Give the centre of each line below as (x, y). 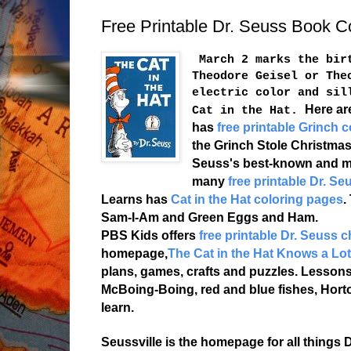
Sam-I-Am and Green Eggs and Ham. (209, 218)
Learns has (136, 200)
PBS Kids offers (148, 236)
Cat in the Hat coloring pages (257, 200)
